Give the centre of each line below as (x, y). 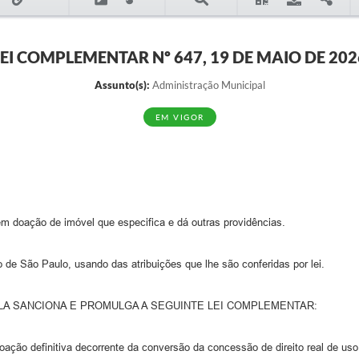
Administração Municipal (207, 85)
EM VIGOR (179, 117)
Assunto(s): (122, 85)
